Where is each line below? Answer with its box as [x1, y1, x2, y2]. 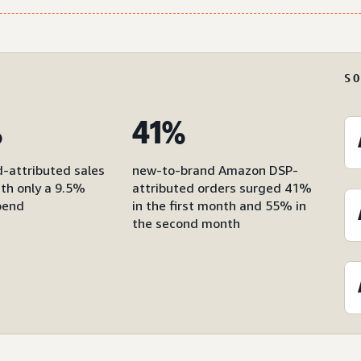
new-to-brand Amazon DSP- [132, 162, 299, 178]
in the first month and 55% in [132, 197, 307, 214]
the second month [132, 215, 241, 231]
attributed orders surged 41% [132, 180, 313, 196]
